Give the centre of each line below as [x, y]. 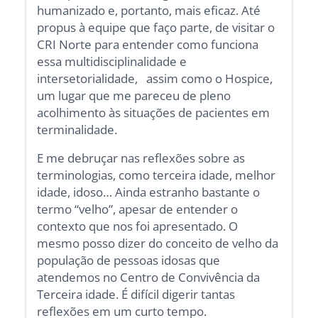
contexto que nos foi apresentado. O [138, 226]
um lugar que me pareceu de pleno [134, 95]
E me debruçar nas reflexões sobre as [141, 158]
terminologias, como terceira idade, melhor [157, 175]
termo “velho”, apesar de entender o [138, 209]
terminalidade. [77, 129]
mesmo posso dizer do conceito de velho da [158, 243]
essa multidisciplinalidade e [112, 61]
